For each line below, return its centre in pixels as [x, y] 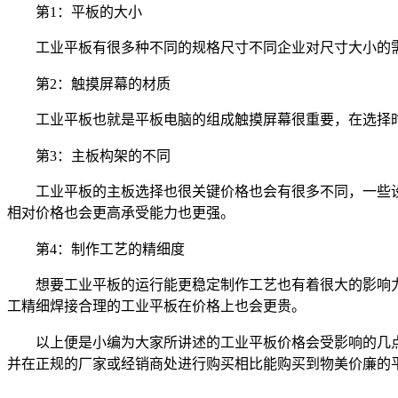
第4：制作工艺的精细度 [110, 249]
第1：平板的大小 [89, 12]
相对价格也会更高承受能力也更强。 [121, 213]
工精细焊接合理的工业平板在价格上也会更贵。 [156, 306]
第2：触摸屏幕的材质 [103, 84]
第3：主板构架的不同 [103, 155]
